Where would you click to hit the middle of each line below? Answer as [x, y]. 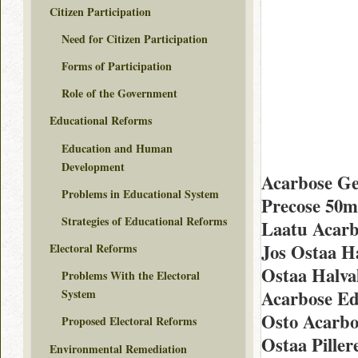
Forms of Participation [117, 66]
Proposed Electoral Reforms [129, 321]
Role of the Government [119, 93]
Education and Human [117, 148]
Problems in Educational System [140, 193]
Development [93, 166]
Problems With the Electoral [131, 276]
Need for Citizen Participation [135, 38]
